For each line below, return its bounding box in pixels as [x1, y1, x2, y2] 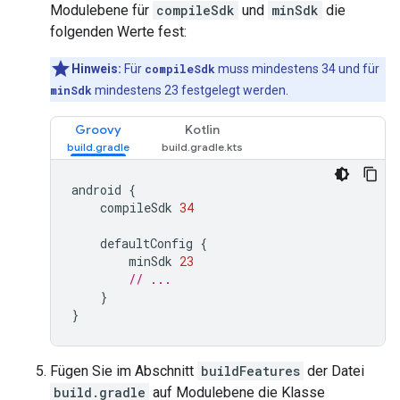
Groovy [75, 121, 121, 137]
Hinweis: [71, 62, 121, 76]
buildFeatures [201, 362, 300, 379]
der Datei [304, 362, 364, 379]
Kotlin [185, 121, 220, 137]
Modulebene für [50, 2, 153, 19]
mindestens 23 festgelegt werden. [92, 83, 288, 97]
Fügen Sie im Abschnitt [50, 362, 197, 379]
